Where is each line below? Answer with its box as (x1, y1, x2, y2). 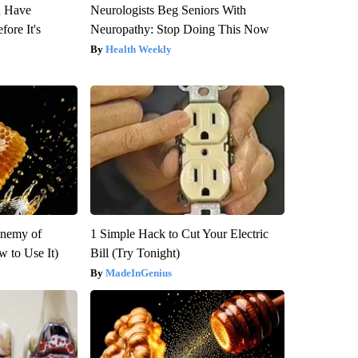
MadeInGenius (105, 266, 172, 279)
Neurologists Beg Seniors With (89, 2, 246, 17)
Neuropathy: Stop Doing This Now (89, 22, 269, 36)
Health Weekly (105, 42, 172, 55)
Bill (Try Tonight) (89, 245, 180, 260)
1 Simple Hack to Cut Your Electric (89, 226, 268, 241)
